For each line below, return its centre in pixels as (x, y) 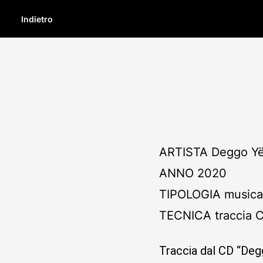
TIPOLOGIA (190, 194)
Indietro (37, 19)
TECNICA (186, 215)
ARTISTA (184, 152)
